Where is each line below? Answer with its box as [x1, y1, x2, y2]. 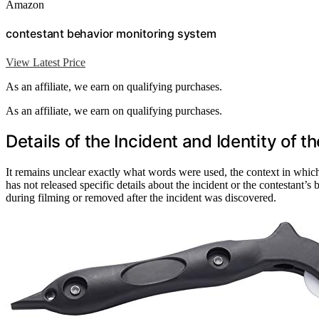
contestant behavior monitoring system [6, 26, 216, 41]
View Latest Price [6, 56, 85, 68]
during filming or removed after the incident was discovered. [6, 192, 276, 204]
